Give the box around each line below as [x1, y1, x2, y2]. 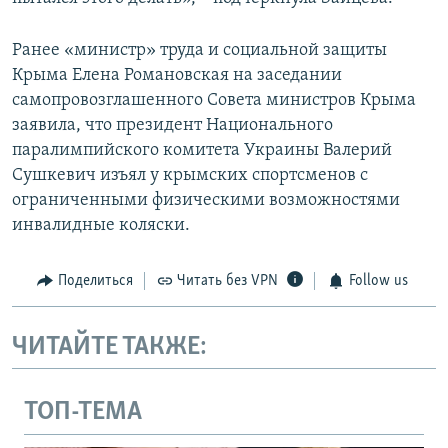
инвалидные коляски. [12, 216, 190, 236]
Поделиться [57, 273, 133, 290]
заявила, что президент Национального [12, 116, 333, 136]
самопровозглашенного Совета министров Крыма [12, 91, 416, 111]
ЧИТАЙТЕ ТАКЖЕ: [12, 333, 207, 361]
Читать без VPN [177, 273, 278, 290]
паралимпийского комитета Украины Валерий [12, 141, 392, 161]
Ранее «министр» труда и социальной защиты [12, 41, 387, 61]
